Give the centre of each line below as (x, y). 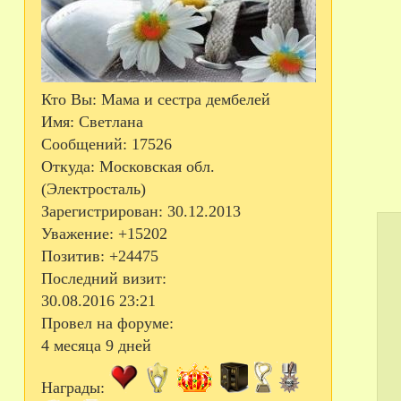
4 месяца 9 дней (96, 346)
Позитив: (73, 256)
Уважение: (77, 234)
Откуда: (68, 167)
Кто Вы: (68, 100)
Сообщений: (84, 145)
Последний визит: (103, 279)
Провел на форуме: (107, 324)
